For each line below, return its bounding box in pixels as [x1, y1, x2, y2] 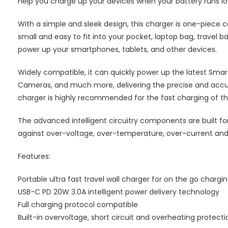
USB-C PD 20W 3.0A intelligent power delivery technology [18, 186, 219, 197]
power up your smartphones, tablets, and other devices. [18, 44, 217, 54]
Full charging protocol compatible [18, 199, 138, 210]
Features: [18, 151, 50, 161]
